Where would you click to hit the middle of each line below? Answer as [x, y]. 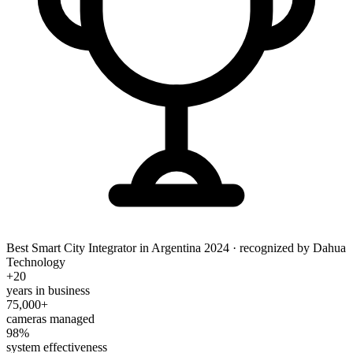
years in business [48, 290]
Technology [36, 262]
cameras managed [50, 318]
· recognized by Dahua [288, 247]
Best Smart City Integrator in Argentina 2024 [118, 247]
